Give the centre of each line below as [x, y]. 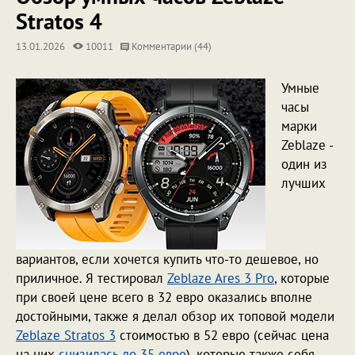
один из [304, 164]
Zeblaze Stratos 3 [66, 335]
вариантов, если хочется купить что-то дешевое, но [167, 259]
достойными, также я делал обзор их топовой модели [175, 316]
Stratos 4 [59, 21]
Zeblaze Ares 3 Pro [221, 278]
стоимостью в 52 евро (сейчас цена [222, 335]
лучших [303, 183]
